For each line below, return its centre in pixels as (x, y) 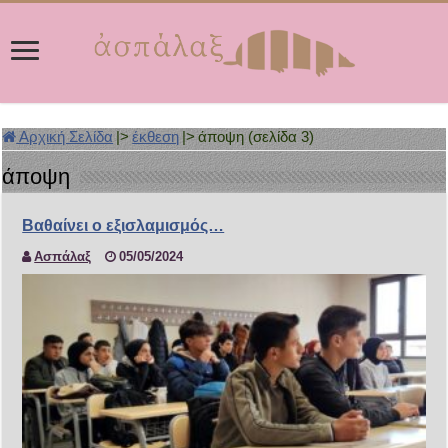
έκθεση (156, 136)
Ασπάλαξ (63, 256)
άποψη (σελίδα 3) (256, 136)
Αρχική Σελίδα (65, 136)
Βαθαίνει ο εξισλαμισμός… (123, 225)
